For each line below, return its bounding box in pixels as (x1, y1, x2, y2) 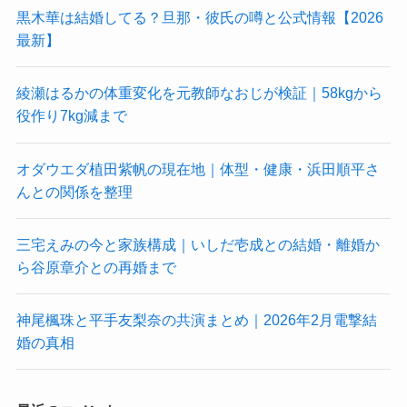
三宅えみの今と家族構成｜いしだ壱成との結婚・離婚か (15, 235, 380, 253)
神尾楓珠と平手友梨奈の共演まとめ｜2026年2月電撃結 (15, 312, 377, 329)
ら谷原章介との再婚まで (15, 258, 176, 275)
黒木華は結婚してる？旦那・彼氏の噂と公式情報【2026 (15, 9, 383, 26)
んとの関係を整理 (15, 183, 133, 200)
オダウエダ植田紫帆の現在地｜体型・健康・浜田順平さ (15, 160, 380, 177)
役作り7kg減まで (15, 107, 127, 124)
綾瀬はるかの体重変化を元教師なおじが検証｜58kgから (15, 84, 382, 102)
